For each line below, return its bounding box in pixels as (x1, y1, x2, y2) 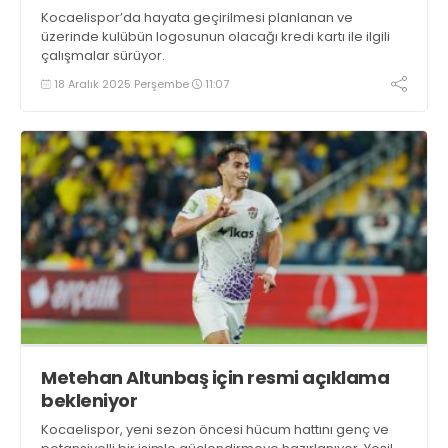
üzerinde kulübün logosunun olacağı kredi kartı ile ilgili (41, 27, 390, 47)
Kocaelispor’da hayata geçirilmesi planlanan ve (41, 8, 353, 28)
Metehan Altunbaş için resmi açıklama (41, 364, 389, 390)
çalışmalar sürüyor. (41, 46, 165, 66)
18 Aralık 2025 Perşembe (51, 75, 192, 92)
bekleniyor (41, 387, 137, 413)
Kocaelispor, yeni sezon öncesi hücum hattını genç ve (41, 419, 389, 439)
